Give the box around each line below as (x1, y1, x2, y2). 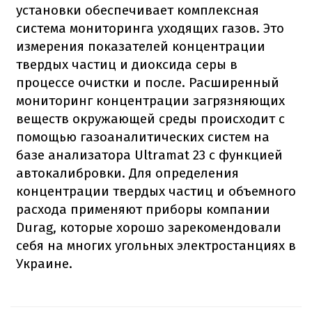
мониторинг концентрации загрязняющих (16, 92, 285, 109)
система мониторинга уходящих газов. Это (16, 19, 284, 36)
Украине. (16, 255, 72, 272)
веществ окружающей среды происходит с (16, 110, 285, 127)
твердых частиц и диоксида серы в (16, 56, 237, 72)
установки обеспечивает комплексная (16, 1, 259, 18)
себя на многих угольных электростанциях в (16, 237, 296, 253)
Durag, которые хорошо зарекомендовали (16, 219, 281, 235)
